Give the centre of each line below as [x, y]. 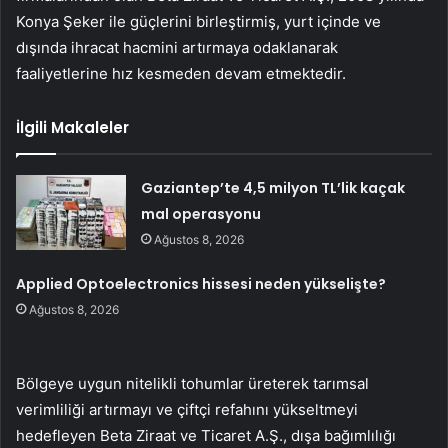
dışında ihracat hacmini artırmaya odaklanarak [177, 47]
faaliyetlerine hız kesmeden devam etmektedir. [181, 73]
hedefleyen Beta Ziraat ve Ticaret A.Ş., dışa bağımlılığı [206, 435]
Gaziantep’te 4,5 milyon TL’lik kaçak [273, 187]
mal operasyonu [201, 213]
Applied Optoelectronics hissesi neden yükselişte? [201, 283]
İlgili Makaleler [72, 127]
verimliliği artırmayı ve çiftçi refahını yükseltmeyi [187, 409]
